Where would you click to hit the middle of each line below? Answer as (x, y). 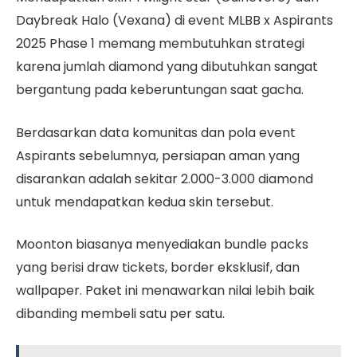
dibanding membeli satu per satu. (122, 314)
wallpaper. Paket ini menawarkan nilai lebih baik (165, 291)
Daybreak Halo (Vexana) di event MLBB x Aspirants (175, 21)
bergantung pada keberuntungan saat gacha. (161, 90)
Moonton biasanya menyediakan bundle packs (162, 245)
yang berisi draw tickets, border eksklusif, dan (158, 268)
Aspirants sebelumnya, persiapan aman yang (158, 155)
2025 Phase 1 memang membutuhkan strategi (160, 44)
